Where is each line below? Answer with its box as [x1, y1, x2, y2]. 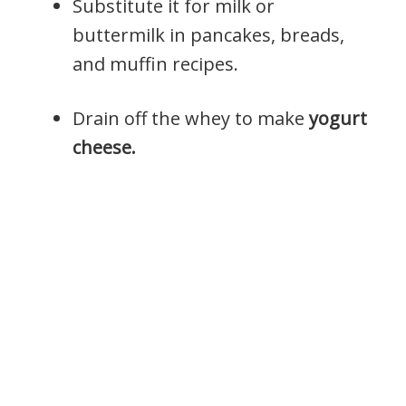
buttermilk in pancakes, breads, [72, 22, 344, 47]
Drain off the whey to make [72, 105, 309, 130]
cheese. [72, 134, 136, 159]
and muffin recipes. [72, 51, 238, 76]
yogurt [309, 105, 367, 130]
